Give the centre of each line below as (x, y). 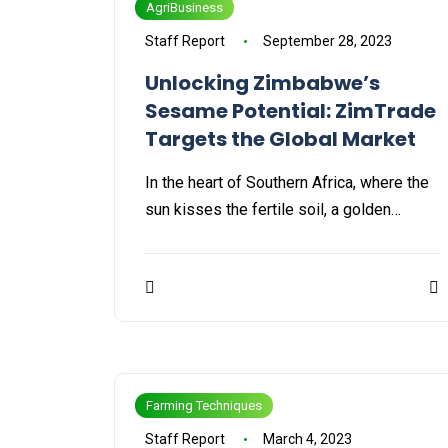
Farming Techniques (204, 406)
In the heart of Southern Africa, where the (287, 183)
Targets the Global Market (280, 139)
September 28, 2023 (327, 41)
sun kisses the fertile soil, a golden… (273, 210)
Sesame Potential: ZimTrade (290, 111)
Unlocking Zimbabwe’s (262, 83)
